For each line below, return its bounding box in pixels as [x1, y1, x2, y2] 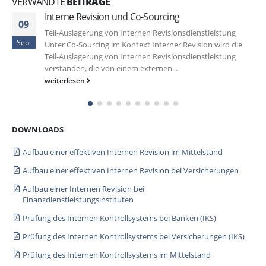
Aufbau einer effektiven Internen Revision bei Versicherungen [23, 164, 239, 176]
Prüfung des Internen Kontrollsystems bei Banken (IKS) [23, 212, 217, 223]
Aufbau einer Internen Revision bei [23, 183, 145, 194]
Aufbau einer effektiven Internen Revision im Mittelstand [23, 146, 223, 157]
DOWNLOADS [12, 124, 64, 135]
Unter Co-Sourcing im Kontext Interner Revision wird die [45, 39, 242, 50]
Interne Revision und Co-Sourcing [45, 10, 180, 24]
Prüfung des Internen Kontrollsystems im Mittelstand [23, 249, 211, 260]
